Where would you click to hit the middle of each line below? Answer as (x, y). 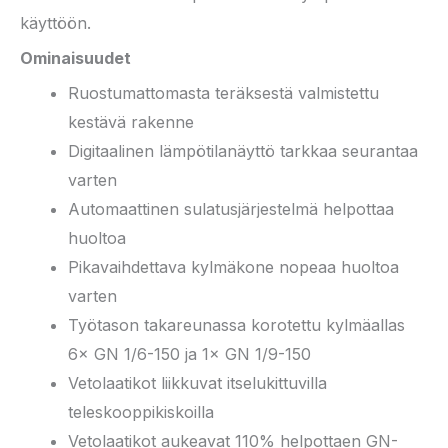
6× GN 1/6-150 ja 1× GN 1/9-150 (189, 354)
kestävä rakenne (131, 122)
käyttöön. (55, 22)
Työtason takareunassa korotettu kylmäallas (236, 325)
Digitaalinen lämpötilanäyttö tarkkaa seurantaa (243, 151)
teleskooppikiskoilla (141, 412)
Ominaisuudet (75, 57)
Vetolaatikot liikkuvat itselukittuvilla (197, 383)
